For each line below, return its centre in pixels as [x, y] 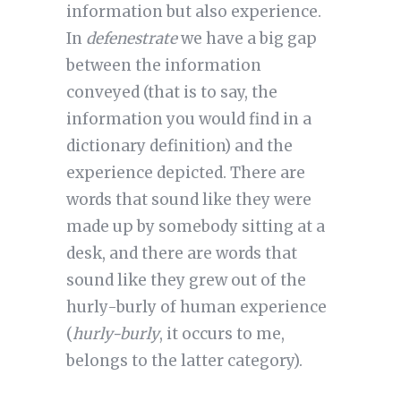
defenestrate [131, 39]
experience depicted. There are [185, 173]
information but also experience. [193, 12]
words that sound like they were [188, 200]
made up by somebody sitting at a [195, 227]
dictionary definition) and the [179, 146]
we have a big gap [247, 39]
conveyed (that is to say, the [171, 93]
